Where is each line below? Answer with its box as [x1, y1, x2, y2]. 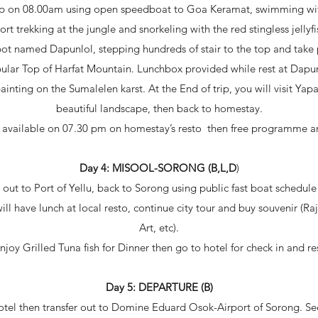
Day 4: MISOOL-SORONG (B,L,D [79, 161, 236, 175]
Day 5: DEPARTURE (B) [105, 280, 213, 294]
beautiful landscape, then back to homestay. [55, 102, 263, 115]
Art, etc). [139, 221, 179, 234]
